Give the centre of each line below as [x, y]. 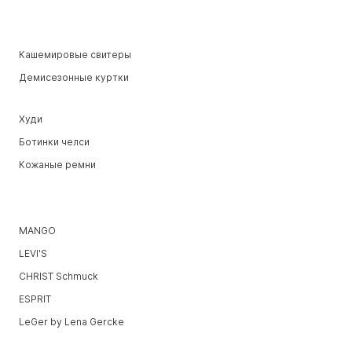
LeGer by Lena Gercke [71, 322]
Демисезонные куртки [73, 78]
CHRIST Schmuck [58, 277]
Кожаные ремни [57, 165]
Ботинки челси [54, 142]
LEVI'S [33, 254]
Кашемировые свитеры [75, 55]
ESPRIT [35, 299]
